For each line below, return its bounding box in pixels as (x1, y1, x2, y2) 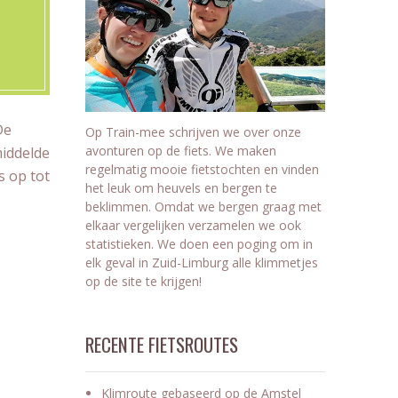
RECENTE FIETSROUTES (85, 330, 238, 358)
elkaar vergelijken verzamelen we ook (85, 216, 301, 234)
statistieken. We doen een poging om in (85, 235, 313, 252)
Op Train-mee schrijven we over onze (85, 123, 301, 140)
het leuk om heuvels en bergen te (85, 179, 277, 196)
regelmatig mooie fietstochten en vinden (85, 160, 319, 178)
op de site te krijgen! (85, 272, 202, 290)
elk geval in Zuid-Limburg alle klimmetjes (85, 253, 318, 271)
